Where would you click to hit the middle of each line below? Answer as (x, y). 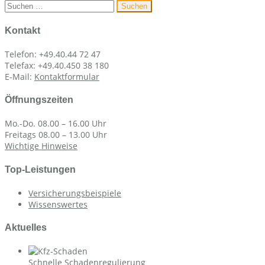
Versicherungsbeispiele (75, 193)
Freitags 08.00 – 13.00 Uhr (56, 135)
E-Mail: (20, 76)
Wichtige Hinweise (41, 146)
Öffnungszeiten (39, 100)
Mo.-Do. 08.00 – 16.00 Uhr (56, 124)
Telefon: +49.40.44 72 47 (53, 54)
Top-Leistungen (40, 169)
